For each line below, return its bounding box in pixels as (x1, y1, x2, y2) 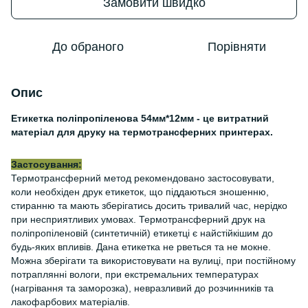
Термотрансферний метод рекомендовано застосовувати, (11, 173, 274, 184)
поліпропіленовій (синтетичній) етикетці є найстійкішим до (11, 228, 273, 239)
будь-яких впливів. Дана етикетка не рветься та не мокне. (11, 241, 271, 252)
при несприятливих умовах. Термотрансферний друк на (11, 214, 265, 225)
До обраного (52, 40, 124, 54)
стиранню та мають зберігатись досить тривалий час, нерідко (11, 200, 287, 211)
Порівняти (207, 40, 266, 54)
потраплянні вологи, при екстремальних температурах (11, 269, 258, 280)
